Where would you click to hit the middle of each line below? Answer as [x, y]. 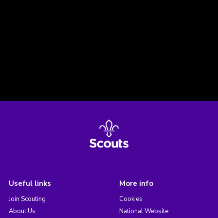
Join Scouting [27, 199]
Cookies [131, 199]
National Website [144, 211]
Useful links [30, 183]
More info [136, 183]
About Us [22, 211]
